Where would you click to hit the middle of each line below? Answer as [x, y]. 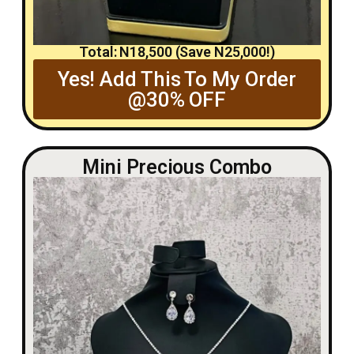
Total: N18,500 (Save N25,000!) [177, 52]
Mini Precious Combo [177, 168]
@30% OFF [177, 100]
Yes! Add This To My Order [177, 79]
